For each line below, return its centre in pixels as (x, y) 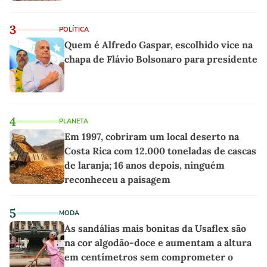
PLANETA (74, 121)
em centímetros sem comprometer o (149, 257)
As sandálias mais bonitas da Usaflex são (155, 228)
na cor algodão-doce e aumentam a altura (158, 242)
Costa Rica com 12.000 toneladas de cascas (160, 150)
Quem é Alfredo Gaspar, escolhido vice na (159, 44)
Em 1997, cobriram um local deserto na (152, 136)
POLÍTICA (74, 29)
